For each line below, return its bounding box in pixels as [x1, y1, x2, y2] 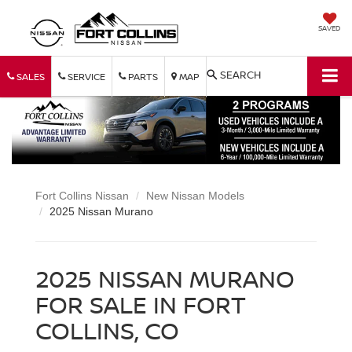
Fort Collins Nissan [35, 189, 129, 203]
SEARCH [220, 67, 261, 82]
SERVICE [65, 69, 105, 83]
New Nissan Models [146, 189, 244, 203]
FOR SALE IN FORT [35, 288, 246, 321]
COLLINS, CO [35, 314, 179, 347]
